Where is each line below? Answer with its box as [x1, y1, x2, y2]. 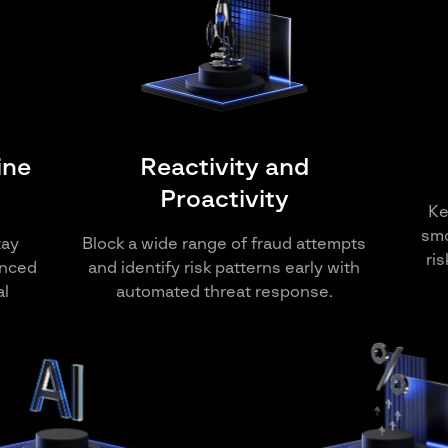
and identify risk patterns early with [88, 259, 360, 276]
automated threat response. [115, 283, 333, 300]
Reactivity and [139, 155, 309, 180]
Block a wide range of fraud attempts [82, 235, 366, 252]
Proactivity [159, 187, 289, 212]
